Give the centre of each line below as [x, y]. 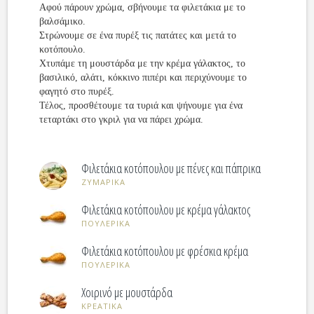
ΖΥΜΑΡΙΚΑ [104, 182]
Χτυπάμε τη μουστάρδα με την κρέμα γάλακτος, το [143, 63]
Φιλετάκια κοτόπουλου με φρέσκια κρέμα [165, 251]
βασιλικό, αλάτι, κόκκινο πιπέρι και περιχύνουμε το [143, 77]
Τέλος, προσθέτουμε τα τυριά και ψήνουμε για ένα [141, 105]
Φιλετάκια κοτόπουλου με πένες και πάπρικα [171, 168]
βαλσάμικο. [63, 21]
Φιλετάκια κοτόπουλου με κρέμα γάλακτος [166, 210]
